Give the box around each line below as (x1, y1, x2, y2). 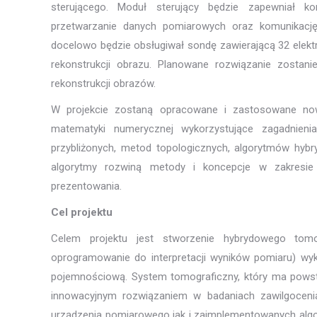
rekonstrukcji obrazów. (51, 77, 156, 90)
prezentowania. (51, 180, 122, 192)
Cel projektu (51, 206, 113, 219)
